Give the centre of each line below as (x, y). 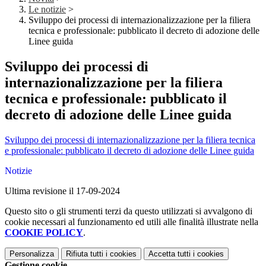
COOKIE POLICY (44, 233)
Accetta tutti (170, 254)
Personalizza (32, 254)
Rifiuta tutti (85, 254)
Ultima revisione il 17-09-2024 (62, 191)
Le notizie (47, 9)
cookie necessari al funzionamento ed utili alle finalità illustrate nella (132, 222)
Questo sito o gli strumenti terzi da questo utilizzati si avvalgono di (129, 211)
